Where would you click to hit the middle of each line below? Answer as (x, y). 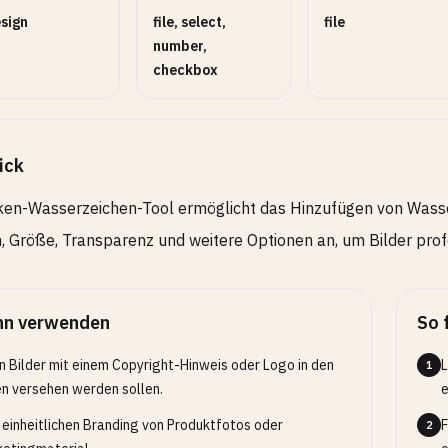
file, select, (190, 22)
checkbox (186, 70)
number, (180, 46)
